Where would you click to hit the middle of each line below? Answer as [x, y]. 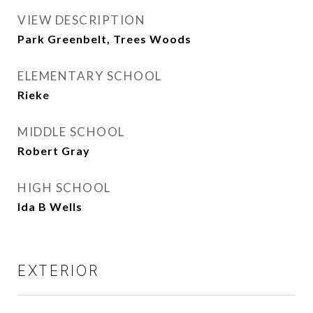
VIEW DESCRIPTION [81, 20]
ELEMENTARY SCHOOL [90, 76]
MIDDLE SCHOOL [71, 132]
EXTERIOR [58, 271]
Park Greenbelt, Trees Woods [104, 39]
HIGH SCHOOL [64, 188]
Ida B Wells [50, 206]
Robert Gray [54, 151]
